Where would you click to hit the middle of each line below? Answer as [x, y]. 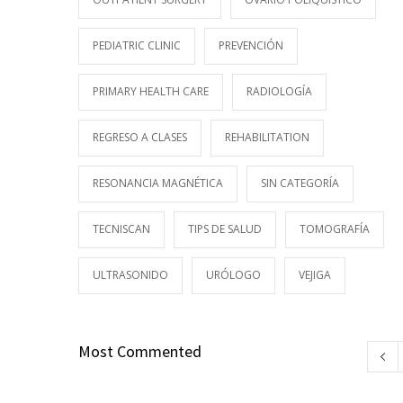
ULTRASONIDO [130, 275]
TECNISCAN [121, 229]
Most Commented [140, 351]
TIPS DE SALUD [225, 229]
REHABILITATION [267, 137]
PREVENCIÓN [251, 45]
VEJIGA [315, 275]
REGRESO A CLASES [140, 137]
